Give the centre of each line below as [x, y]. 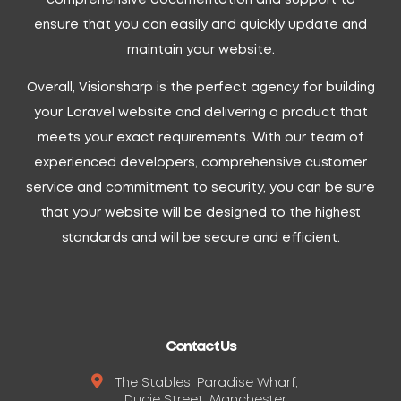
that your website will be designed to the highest [200, 213]
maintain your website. [200, 50]
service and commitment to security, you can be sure [200, 188]
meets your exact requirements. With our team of [200, 137]
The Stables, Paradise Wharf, [206, 383]
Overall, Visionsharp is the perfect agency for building [200, 87]
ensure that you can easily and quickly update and [200, 25]
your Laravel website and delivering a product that [200, 112]
